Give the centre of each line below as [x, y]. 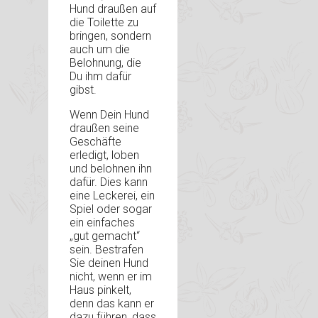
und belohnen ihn [111, 169]
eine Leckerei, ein [112, 196]
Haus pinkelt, [100, 290]
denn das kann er [112, 304]
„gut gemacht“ [105, 236]
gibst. [83, 90]
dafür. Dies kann [109, 182]
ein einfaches [102, 223]
